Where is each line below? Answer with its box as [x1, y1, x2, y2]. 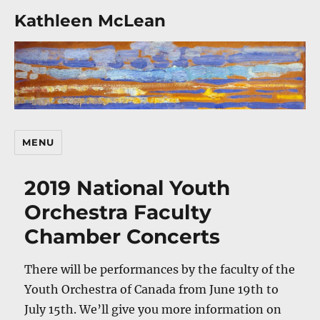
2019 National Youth [24, 175, 231, 200]
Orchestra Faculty [24, 199, 212, 224]
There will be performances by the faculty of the [24, 261, 296, 276]
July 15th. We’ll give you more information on [24, 301, 282, 316]
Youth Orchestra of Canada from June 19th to [24, 281, 279, 296]
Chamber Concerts [24, 224, 221, 249]
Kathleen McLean [14, 11, 166, 31]
